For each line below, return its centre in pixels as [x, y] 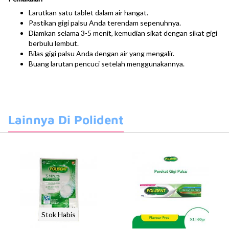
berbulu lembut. [54, 43]
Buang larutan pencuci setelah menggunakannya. [107, 64]
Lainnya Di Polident [66, 120]
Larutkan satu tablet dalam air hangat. [88, 13]
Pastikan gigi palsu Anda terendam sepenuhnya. [105, 23]
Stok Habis [59, 214]
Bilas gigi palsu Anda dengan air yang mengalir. [101, 53]
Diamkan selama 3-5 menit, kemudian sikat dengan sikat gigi [123, 33]
